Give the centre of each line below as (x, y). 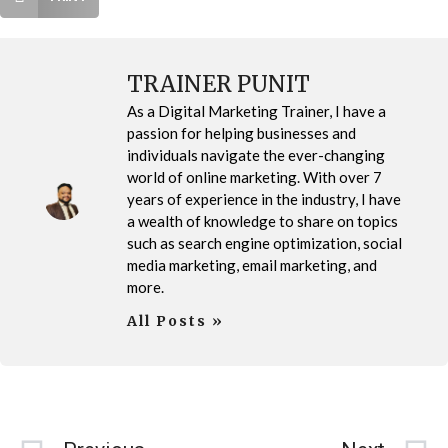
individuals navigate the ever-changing (256, 154)
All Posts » (175, 320)
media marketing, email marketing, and (252, 264)
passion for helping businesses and (241, 132)
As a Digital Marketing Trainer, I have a (256, 110)
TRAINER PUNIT (218, 83)
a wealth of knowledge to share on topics (262, 220)
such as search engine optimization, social (264, 242)
